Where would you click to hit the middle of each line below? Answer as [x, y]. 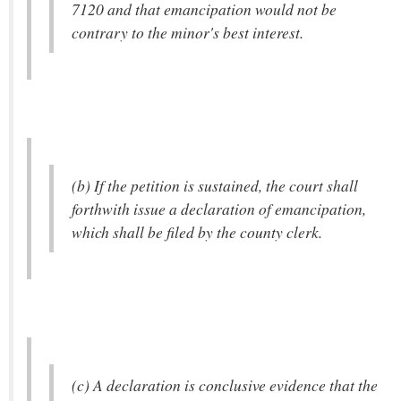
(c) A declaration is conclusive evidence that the [225, 385]
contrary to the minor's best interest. [188, 32]
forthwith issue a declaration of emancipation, [219, 209]
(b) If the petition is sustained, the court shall [215, 185]
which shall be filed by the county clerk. [197, 232]
